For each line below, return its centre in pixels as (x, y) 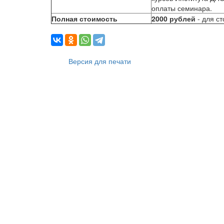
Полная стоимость (84, 18)
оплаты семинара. (182, 8)
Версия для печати (100, 61)
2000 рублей (174, 18)
